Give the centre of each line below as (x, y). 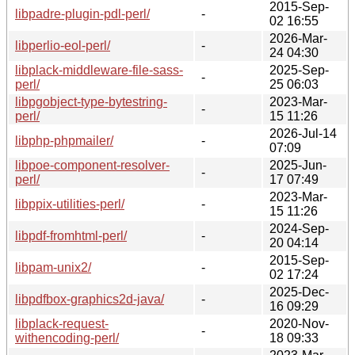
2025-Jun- (298, 165)
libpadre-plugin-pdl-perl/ (82, 13)
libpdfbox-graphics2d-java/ (90, 299)
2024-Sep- (299, 228)
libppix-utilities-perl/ (70, 204)
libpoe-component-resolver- (92, 165)
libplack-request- (62, 323)
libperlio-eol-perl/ (63, 45)
